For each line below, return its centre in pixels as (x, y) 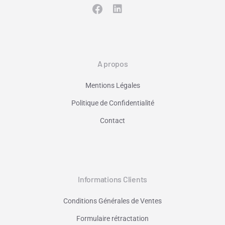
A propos (113, 63)
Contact (113, 120)
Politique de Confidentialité (113, 103)
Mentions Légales (113, 85)
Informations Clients (113, 179)
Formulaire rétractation (113, 218)
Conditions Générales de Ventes (113, 201)
